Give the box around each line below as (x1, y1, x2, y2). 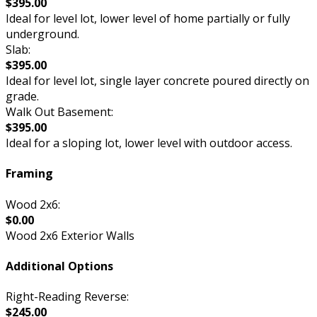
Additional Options (6, 258, 113, 274)
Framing (6, 166, 53, 182)
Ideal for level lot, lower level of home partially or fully (6, 11, 290, 27)
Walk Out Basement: (6, 104, 113, 120)
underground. (6, 26, 79, 42)
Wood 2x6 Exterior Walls (6, 227, 134, 243)
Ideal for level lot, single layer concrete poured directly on (6, 73, 309, 89)
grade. (6, 88, 39, 105)
